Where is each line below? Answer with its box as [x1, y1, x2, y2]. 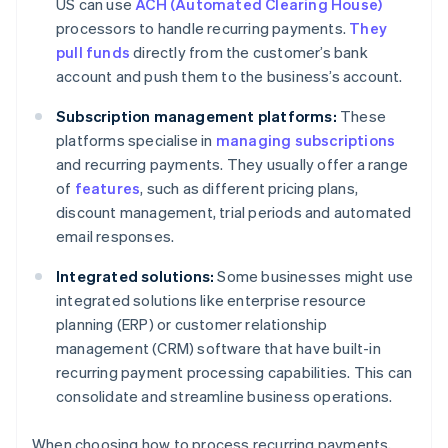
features [74, 178, 141, 199]
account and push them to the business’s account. [56, 66, 403, 87]
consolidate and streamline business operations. [56, 386, 393, 407]
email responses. [56, 226, 175, 247]
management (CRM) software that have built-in [56, 338, 381, 359]
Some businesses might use [214, 266, 414, 287]
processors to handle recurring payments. [56, 18, 350, 39]
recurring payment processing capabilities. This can [56, 362, 413, 383]
